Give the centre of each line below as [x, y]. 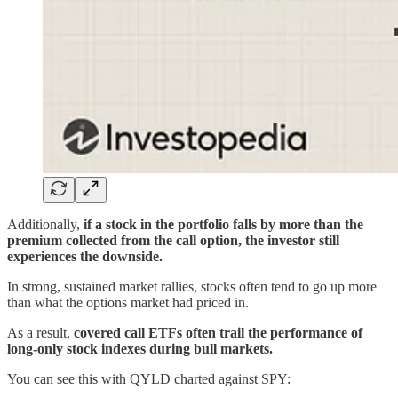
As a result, [40, 332]
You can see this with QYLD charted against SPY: [149, 378]
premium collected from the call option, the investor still [173, 240]
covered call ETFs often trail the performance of [218, 332]
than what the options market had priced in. [128, 302]
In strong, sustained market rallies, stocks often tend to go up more [192, 286]
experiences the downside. [85, 256]
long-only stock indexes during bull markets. [140, 348]
